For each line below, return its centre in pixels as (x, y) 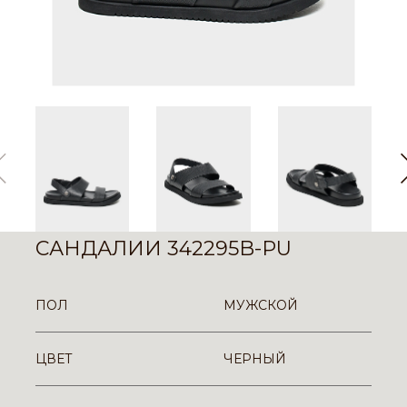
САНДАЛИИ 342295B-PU (164, 248)
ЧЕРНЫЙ (255, 358)
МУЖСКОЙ (261, 305)
